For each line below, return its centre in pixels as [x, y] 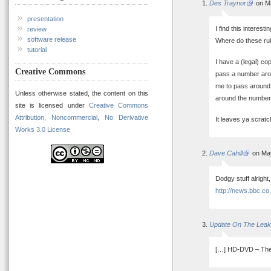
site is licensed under [52, 106]
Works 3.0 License [43, 130]
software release [52, 40]
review [37, 29]
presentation [45, 19]
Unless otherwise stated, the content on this [82, 93]
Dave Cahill [226, 153]
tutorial [37, 50]
